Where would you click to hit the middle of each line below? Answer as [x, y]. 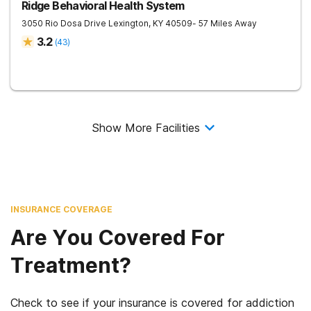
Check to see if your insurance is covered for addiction [152, 303]
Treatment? [71, 265]
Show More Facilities [146, 128]
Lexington [128, 23]
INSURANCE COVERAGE [61, 209]
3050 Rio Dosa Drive [64, 23]
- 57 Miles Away [225, 23]
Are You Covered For [118, 237]
